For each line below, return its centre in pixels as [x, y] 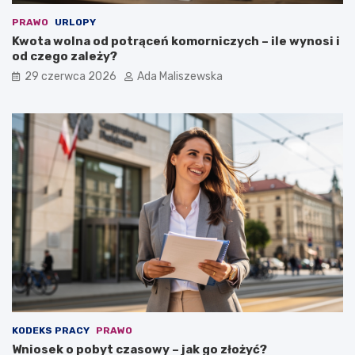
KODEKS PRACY [51, 331]
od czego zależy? [65, 57]
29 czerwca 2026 [71, 77]
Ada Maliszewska [180, 77]
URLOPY [75, 23]
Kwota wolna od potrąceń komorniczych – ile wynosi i [176, 42]
